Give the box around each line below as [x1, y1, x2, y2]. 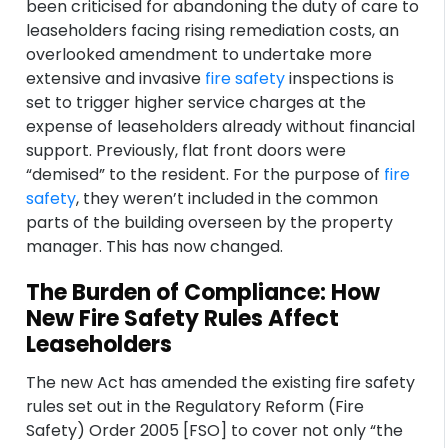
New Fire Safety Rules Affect [26, 303, 340, 334]
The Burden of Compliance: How [26, 277, 381, 308]
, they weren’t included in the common [76, 187, 379, 210]
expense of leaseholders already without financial [26, 115, 416, 138]
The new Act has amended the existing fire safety [26, 371, 416, 394]
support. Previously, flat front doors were [26, 139, 347, 162]
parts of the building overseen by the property [26, 211, 394, 234]
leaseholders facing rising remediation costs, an [26, 19, 400, 42]
